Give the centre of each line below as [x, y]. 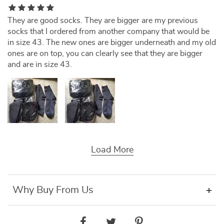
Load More [112, 150]
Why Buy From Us [53, 190]
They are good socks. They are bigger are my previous [103, 20]
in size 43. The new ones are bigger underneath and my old [112, 42]
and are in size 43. [40, 64]
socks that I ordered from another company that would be [108, 31]
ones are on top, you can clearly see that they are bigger [105, 53]
